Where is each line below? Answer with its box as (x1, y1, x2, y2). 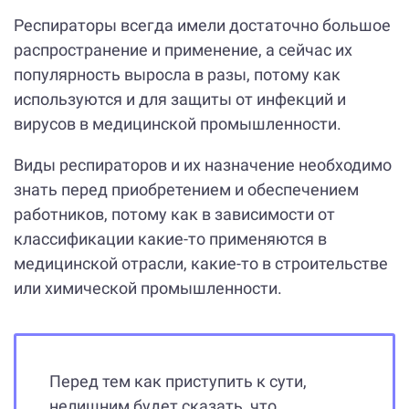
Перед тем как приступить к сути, (49, 372, 307, 392)
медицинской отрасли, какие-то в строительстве (14, 254, 388, 274)
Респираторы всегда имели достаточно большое (14, 16, 391, 36)
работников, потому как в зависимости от (14, 204, 335, 225)
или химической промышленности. (14, 278, 286, 299)
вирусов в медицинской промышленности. (14, 114, 345, 134)
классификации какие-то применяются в (14, 229, 327, 249)
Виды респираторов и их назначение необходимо (14, 155, 392, 175)
